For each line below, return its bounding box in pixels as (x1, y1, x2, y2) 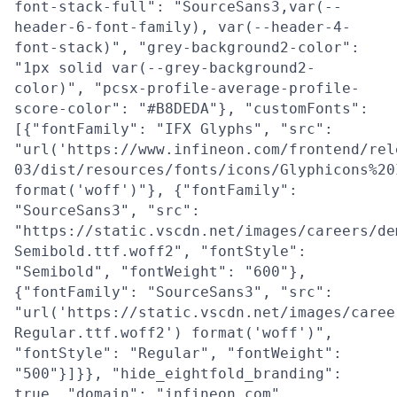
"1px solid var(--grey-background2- (14, 59, 315, 76)
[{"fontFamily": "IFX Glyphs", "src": (14, 121, 333, 137)
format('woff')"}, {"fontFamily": (14, 182, 298, 198)
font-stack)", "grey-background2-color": (14, 39, 360, 56)
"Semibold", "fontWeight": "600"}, (14, 263, 307, 280)
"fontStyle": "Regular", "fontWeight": (14, 345, 342, 362)
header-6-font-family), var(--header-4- (14, 19, 351, 35)
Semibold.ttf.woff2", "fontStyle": (14, 243, 307, 260)
